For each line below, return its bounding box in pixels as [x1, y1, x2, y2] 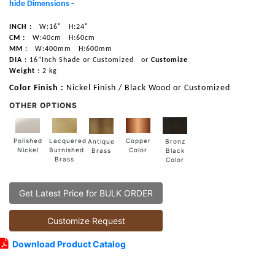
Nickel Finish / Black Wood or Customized [66, 83, 230, 93]
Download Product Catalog [9, 239, 126, 250]
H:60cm [66, 34, 95, 42]
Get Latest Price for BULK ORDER [19, 188, 153, 199]
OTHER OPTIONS [9, 101, 77, 110]
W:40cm [30, 34, 61, 42]
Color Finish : [9, 83, 66, 93]
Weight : [9, 68, 40, 76]
